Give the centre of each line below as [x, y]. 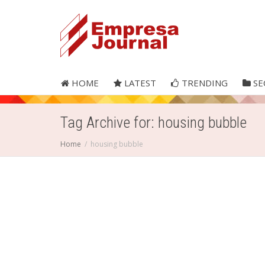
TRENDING [203, 83]
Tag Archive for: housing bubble [153, 122]
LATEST [139, 83]
